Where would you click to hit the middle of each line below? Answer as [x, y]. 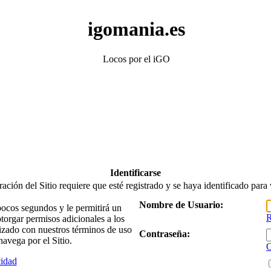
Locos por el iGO [136, 59]
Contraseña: [165, 234]
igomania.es [136, 29]
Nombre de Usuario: [181, 205]
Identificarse [135, 173]
